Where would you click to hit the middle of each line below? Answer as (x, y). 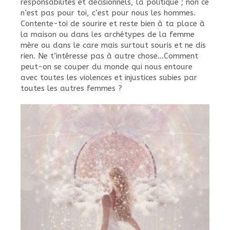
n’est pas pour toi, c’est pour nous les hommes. (108, 13)
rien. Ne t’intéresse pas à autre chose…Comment (109, 56)
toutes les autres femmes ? (71, 88)
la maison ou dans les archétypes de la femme (108, 34)
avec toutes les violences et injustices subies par (109, 78)
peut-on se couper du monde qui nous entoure (107, 67)
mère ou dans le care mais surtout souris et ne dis (113, 45)
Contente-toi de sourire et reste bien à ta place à (113, 24)
